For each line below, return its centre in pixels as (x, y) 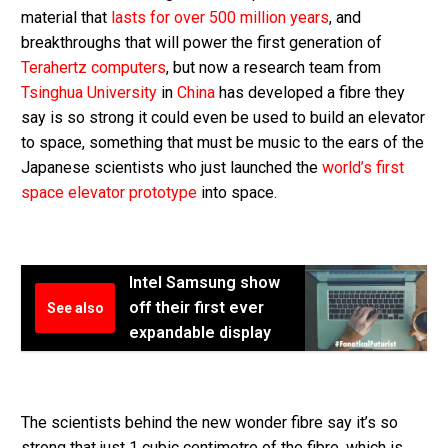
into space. (237, 193)
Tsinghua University (89, 93)
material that (66, 18)
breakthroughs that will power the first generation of (201, 43)
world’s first (363, 168)
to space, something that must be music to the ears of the (222, 143)
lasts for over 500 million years (220, 18)
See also (75, 308)
